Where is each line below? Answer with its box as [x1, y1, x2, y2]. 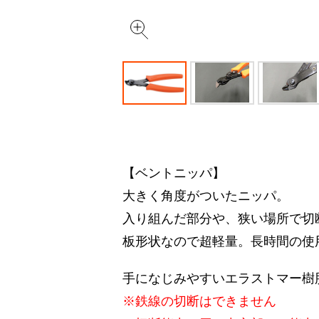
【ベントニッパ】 [122, 165, 225, 180]
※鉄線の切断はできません [122, 293, 276, 308]
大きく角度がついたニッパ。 [122, 188, 289, 203]
